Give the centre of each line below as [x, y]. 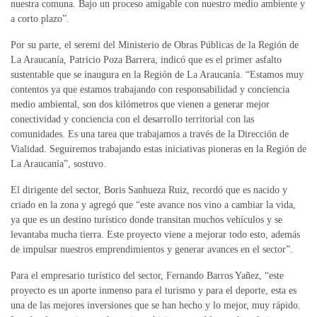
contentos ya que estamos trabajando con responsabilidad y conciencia [150, 90]
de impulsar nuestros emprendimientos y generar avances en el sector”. [152, 250]
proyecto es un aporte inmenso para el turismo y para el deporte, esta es [154, 291]
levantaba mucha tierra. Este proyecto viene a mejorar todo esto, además [155, 235]
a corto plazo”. [40, 19]
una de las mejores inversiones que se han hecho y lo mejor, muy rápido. [156, 306]
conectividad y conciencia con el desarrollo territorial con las [132, 120]
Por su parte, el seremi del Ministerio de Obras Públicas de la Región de [155, 45]
